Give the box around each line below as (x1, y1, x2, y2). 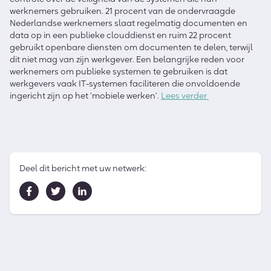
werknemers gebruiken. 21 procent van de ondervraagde (10, 5, 235, 16)
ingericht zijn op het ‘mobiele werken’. (10, 90, 161, 101)
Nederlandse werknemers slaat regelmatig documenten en (10, 17, 247, 28)
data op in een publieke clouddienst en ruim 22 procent (10, 29, 231, 41)
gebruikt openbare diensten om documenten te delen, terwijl (10, 41, 253, 53)
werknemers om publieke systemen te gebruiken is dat (10, 65, 227, 77)
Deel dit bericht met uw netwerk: (19, 162, 146, 174)
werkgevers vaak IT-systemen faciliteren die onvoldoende (10, 77, 240, 89)
